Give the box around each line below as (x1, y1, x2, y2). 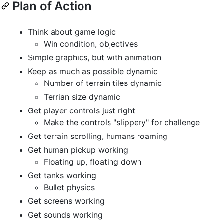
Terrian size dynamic (44, 91, 120, 102)
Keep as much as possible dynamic (28, 66, 158, 76)
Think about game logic (28, 27, 116, 37)
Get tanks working (28, 170, 96, 180)
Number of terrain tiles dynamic (44, 78, 162, 88)
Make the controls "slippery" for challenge (44, 117, 200, 127)
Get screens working (28, 195, 105, 206)
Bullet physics (44, 182, 95, 192)
